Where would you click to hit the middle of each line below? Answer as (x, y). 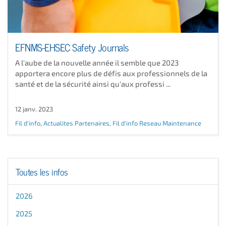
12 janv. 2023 (34, 109)
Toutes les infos (42, 171)
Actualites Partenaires (76, 123)
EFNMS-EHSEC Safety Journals (72, 46)
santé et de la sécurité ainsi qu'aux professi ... (93, 83)
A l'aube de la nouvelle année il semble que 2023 (97, 62)
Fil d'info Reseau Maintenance (157, 123)
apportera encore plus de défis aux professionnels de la (111, 73)
